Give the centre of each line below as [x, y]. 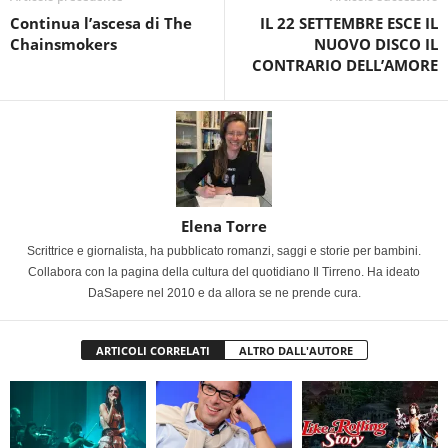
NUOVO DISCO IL [376, 44]
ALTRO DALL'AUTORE [295, 350]
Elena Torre [224, 226]
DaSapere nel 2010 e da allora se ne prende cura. [224, 293]
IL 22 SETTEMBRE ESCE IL [349, 23]
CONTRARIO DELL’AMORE [345, 65]
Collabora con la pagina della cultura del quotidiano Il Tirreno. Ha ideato [224, 272]
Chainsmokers [63, 44]
